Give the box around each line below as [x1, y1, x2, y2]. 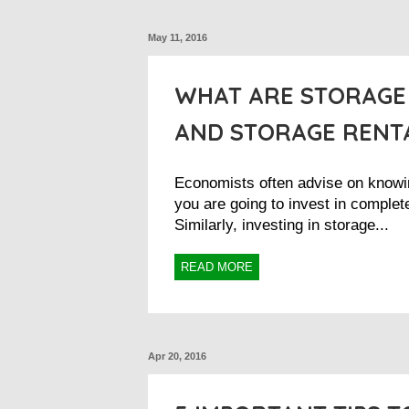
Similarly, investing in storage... [174, 216, 389, 234]
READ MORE [181, 260, 253, 275]
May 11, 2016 [148, 32, 207, 44]
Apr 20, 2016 [148, 351, 206, 362]
